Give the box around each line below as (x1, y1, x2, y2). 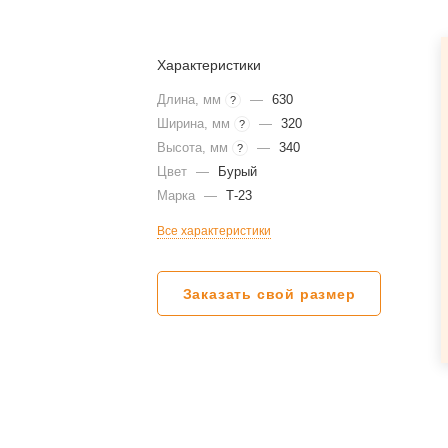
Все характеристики (157, 224, 272, 238)
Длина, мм (157, 92, 226, 107)
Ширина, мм (157, 116, 235, 131)
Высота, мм (157, 140, 233, 155)
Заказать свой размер (182, 286, 356, 302)
